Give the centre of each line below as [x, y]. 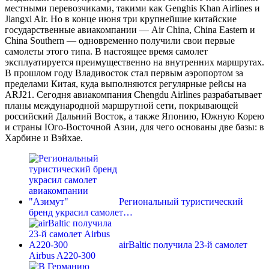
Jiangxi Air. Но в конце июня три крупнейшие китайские [121, 19]
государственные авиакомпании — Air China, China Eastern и [130, 30]
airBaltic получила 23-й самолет [183, 245]
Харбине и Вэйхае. [44, 138]
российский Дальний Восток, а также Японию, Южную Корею [134, 116]
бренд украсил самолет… [81, 213]
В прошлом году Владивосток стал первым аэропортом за [124, 73]
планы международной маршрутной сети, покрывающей [122, 106]
